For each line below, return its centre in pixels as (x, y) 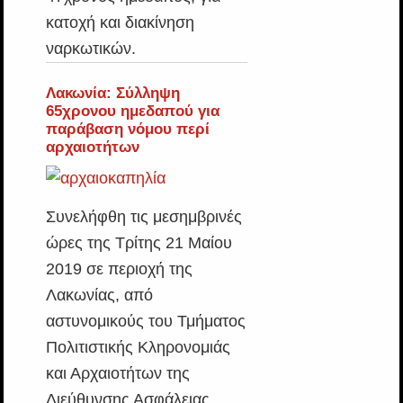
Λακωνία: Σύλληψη (112, 93)
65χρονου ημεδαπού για (132, 111)
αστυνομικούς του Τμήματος (145, 321)
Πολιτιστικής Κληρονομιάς (138, 347)
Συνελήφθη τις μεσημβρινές (143, 217)
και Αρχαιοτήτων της (117, 373)
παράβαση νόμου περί (127, 129)
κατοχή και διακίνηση (120, 22)
